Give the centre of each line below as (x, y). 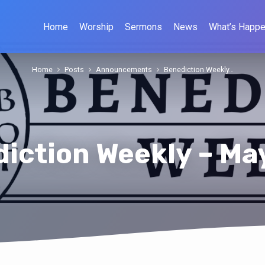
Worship (96, 27)
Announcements (124, 70)
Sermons (143, 27)
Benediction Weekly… (198, 70)
